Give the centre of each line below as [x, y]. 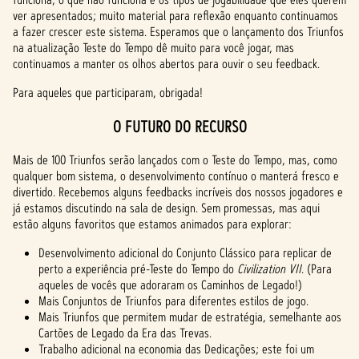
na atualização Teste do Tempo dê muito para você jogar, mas [153, 48]
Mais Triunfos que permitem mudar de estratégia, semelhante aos [190, 317]
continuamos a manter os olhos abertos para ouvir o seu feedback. [168, 64]
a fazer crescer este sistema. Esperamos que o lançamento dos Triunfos [178, 32]
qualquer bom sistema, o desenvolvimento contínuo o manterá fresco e [176, 176]
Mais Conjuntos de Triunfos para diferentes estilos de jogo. [173, 301]
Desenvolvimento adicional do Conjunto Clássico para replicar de [185, 253]
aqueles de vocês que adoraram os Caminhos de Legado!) [170, 285]
